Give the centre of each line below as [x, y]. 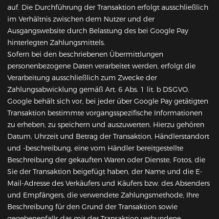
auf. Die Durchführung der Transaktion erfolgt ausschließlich [108, 8]
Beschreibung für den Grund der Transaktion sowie [92, 207]
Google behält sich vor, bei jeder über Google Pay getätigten [108, 101]
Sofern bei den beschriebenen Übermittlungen [85, 55]
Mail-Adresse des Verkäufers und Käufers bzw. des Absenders [109, 184]
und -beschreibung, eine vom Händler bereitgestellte [95, 148]
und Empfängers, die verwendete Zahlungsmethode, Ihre [103, 195]
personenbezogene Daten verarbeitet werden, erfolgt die [101, 66]
